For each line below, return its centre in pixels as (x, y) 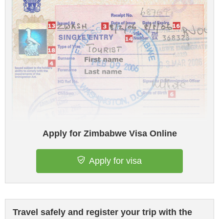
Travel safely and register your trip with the (102, 212)
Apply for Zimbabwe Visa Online (109, 134)
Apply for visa (115, 161)
